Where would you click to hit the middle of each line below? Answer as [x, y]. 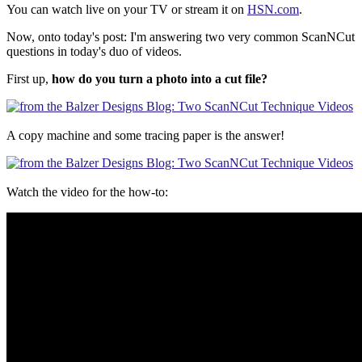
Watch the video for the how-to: [87, 192]
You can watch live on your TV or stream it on [127, 10]
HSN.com [273, 10]
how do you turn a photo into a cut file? [160, 79]
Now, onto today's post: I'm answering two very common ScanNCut [181, 37]
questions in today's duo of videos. [94, 52]
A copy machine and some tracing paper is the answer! [149, 136]
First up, [29, 79]
